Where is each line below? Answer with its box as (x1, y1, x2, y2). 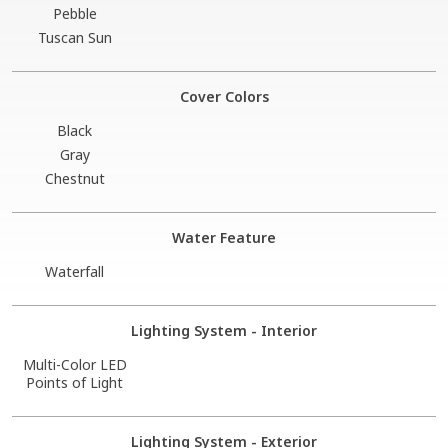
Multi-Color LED (22, 354, 127, 374)
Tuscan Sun (37, 27, 112, 47)
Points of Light (26, 372, 124, 392)
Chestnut (44, 168, 105, 188)
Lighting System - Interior (131, 320, 317, 340)
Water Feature (172, 227, 276, 247)
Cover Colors (179, 86, 269, 106)
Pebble (52, 3, 97, 23)
